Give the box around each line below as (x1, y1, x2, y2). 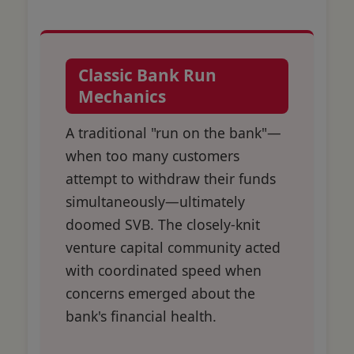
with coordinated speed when (66, 260, 262, 280)
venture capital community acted (66, 237, 281, 257)
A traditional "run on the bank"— (66, 122, 281, 142)
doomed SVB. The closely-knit (66, 214, 260, 234)
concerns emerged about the (66, 283, 255, 303)
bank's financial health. (66, 306, 217, 326)
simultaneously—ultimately (66, 191, 245, 211)
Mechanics (78, 85, 166, 107)
